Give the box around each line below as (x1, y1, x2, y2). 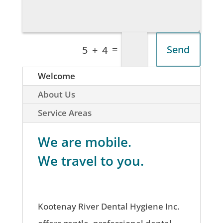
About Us (37, 89, 75, 101)
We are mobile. (37, 133, 131, 151)
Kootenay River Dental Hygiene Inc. (37, 201, 180, 213)
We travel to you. (37, 152, 144, 170)
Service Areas (37, 107, 92, 119)
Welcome (37, 70, 75, 82)
